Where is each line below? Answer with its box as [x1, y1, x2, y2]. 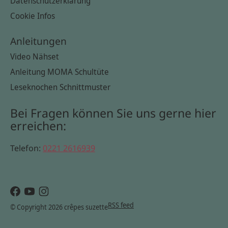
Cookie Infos [10, 10, 55, 21]
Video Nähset [10, 51, 59, 63]
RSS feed [108, 201, 134, 210]
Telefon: [10, 142, 43, 154]
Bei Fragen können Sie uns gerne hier [10, 105, 216, 122]
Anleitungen [10, 34, 67, 48]
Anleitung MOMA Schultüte [10, 66, 109, 78]
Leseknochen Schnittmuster [10, 81, 110, 93]
